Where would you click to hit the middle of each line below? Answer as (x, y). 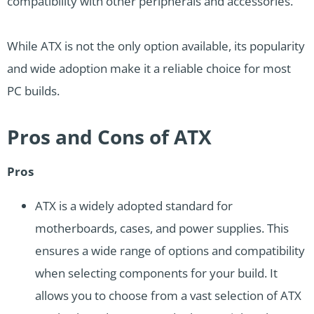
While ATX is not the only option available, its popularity (156, 46)
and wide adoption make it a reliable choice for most (149, 69)
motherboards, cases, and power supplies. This (162, 228)
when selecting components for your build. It (156, 273)
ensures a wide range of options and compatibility (170, 251)
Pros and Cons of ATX (109, 137)
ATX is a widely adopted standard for (134, 206)
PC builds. (33, 91)
